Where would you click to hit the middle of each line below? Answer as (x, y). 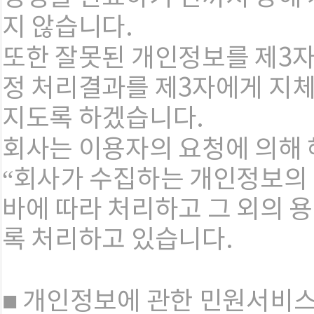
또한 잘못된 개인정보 (114, 59)
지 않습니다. (68, 28)
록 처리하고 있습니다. (118, 240)
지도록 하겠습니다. (103, 119)
